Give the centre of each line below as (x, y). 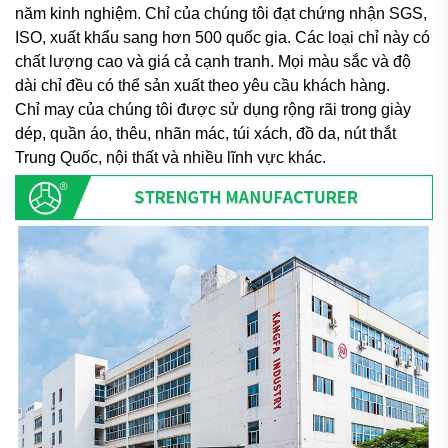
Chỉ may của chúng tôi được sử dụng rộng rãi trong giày (213, 109)
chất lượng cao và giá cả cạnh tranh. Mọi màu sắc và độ (213, 61)
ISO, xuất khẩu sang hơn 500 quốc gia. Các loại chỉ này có (222, 37)
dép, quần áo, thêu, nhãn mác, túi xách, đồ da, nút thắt (205, 133)
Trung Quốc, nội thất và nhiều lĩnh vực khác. (170, 157)
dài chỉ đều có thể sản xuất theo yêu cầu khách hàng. (202, 85)
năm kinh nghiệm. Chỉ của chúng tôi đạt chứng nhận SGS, (221, 13)
